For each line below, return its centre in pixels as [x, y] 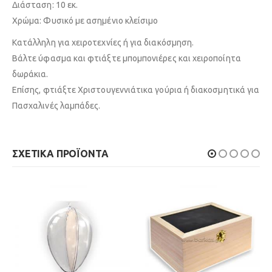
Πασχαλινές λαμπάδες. [56, 106]
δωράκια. [30, 74]
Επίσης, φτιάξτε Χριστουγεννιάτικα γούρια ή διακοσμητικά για [136, 90]
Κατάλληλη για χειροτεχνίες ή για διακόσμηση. [103, 43]
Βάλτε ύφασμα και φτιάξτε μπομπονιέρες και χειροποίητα [127, 59]
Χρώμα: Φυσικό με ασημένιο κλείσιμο [85, 21]
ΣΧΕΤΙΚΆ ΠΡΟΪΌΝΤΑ [60, 154]
